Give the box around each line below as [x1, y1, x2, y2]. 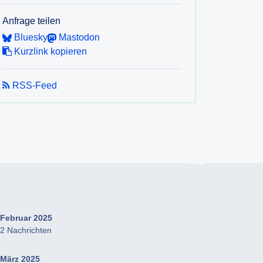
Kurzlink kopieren [12, 46, 87, 56]
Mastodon [56, 32, 100, 42]
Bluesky [12, 32, 48, 42]
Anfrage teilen [2, 16, 60, 26]
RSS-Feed [10, 80, 57, 90]
